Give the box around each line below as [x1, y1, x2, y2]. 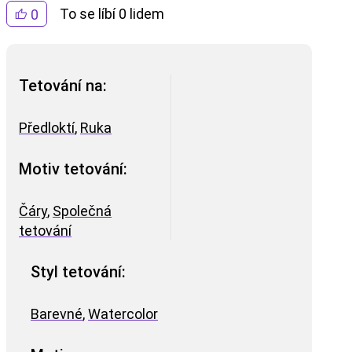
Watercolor [88, 305, 158, 322]
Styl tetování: [31, 262, 126, 282]
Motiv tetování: [19, 159, 127, 179]
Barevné [31, 305, 82, 322]
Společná [53, 202, 112, 219]
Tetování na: [19, 75, 107, 95]
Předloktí [19, 119, 75, 136]
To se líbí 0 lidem [60, 5, 164, 23]
